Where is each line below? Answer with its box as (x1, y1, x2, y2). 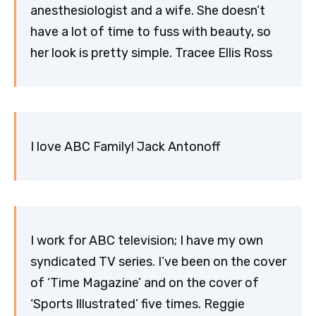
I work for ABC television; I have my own (30, 232, 263, 248)
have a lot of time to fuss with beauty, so (30, 23, 271, 39)
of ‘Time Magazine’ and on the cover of (30, 274, 259, 291)
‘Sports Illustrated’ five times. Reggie (30, 296, 245, 312)
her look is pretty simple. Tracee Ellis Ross (30, 44, 272, 61)
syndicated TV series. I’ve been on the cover (30, 253, 286, 269)
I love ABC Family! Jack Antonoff (30, 138, 220, 154)
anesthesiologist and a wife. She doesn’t (30, 2, 265, 18)
